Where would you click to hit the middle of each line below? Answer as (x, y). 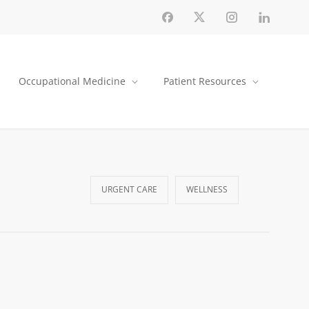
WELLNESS (207, 189)
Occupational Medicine (72, 81)
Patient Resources (205, 81)
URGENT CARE (129, 189)
